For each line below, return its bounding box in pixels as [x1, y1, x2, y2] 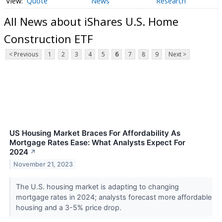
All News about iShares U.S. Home [4, 13, 178, 29]
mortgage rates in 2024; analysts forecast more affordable [15, 193, 212, 202]
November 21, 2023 [13, 161, 73, 168]
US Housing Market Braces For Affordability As [9, 128, 180, 138]
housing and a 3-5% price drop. [15, 203, 123, 212]
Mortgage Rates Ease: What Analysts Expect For [9, 138, 185, 148]
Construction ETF [4, 31, 93, 46]
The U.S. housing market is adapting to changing [15, 182, 179, 191]
